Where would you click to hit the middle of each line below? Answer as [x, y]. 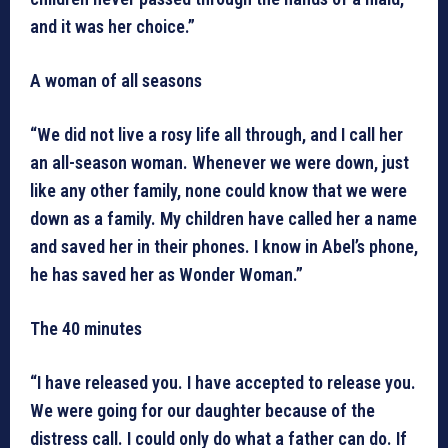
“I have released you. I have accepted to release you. [223, 383]
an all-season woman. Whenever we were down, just [219, 163]
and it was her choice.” [112, 27]
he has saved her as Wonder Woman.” [166, 275]
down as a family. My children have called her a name [223, 219]
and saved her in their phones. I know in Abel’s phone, [224, 247]
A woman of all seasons [116, 81]
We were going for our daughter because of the [202, 411]
